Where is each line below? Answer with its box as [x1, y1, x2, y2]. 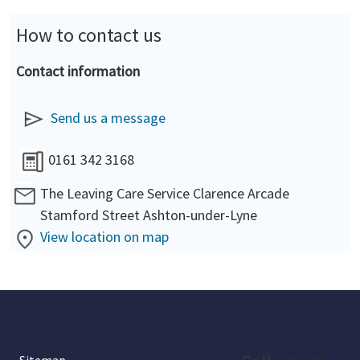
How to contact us [16, 22, 162, 47]
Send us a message [51, 108, 166, 127]
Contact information [16, 62, 140, 80]
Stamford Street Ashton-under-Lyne [40, 206, 257, 224]
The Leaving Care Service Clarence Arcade [40, 184, 289, 202]
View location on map [40, 227, 169, 246]
